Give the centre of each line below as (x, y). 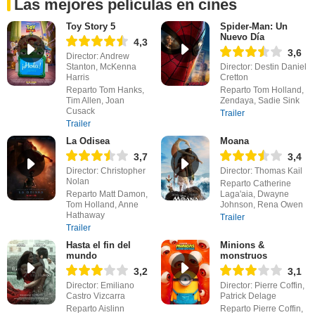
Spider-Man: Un (253, 27)
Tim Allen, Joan (95, 101)
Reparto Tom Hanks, (105, 90)
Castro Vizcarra (95, 296)
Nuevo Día (242, 37)
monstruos (243, 256)
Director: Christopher (105, 171)
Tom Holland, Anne (102, 205)
